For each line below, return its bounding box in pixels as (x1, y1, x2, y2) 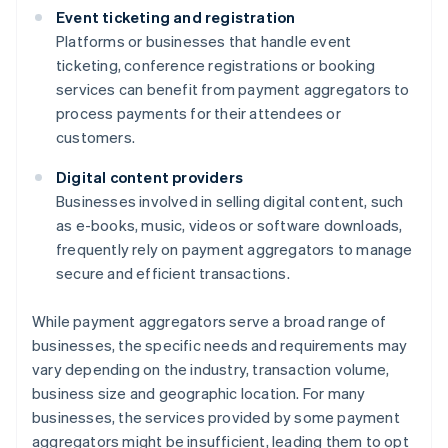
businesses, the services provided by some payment (32, 407, 400, 428)
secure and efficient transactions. (56, 263, 290, 284)
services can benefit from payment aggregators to (56, 79, 410, 100)
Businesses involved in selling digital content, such (56, 191, 404, 212)
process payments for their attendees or (56, 103, 341, 124)
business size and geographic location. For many (32, 383, 366, 404)
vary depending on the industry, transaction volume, (32, 359, 390, 380)
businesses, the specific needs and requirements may (32, 335, 408, 356)
